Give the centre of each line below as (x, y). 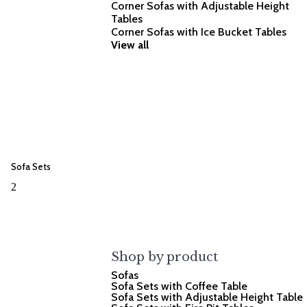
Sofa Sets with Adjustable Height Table (207, 297)
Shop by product (165, 257)
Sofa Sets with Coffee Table (180, 286)
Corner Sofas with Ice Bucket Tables (199, 32)
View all (130, 45)
